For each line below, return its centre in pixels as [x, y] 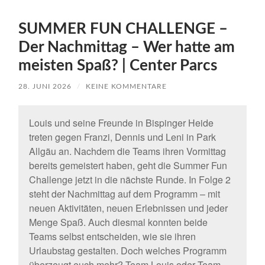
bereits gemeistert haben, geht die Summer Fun [128, 166]
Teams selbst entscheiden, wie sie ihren [112, 237]
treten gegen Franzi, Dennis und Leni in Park [122, 137]
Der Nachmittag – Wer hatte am [127, 48]
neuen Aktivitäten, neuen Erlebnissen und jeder [128, 208]
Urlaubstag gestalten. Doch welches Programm [127, 251]
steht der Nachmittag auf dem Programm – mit [124, 194]
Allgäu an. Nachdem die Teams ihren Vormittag [127, 151]
